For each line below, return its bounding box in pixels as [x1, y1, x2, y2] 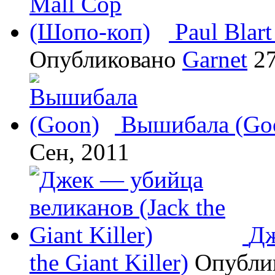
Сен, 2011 [29, 138, 130, 165]
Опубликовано [29, 45, 182, 72]
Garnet [182, 45, 247, 72]
